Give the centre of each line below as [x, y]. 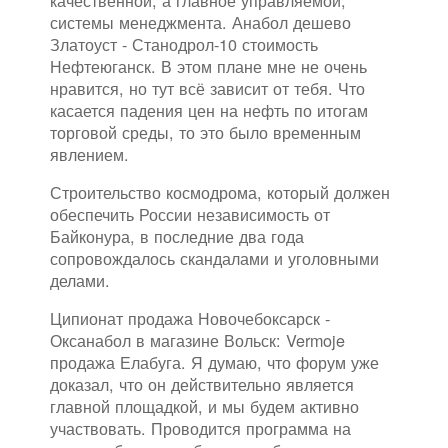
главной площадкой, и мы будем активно [204, 406]
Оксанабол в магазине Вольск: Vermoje [197, 340]
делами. [80, 280]
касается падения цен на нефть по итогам [209, 110]
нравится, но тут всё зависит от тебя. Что [207, 88]
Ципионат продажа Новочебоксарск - [190, 318]
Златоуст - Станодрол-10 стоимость [184, 44]
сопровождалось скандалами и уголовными [214, 258]
